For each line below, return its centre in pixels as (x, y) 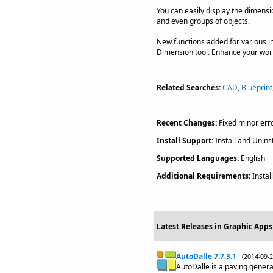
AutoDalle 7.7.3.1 (206, 256)
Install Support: (185, 140)
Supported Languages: (197, 158)
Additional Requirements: (203, 176)
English (252, 158)
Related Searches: (188, 87)
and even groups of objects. (203, 21)
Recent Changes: (186, 123)
